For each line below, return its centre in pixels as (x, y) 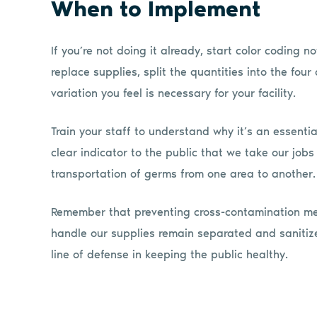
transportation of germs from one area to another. (183, 173)
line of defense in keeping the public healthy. (169, 254)
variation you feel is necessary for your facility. (173, 93)
